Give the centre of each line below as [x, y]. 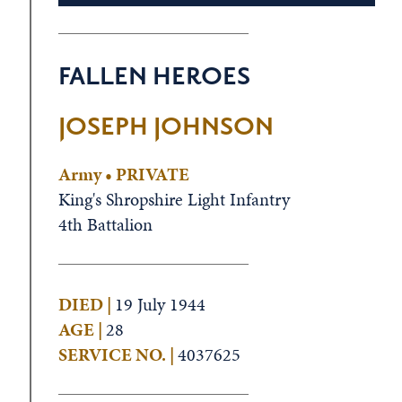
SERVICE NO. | [118, 354]
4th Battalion [105, 224]
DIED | [86, 304]
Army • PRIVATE [123, 174]
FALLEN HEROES [154, 77]
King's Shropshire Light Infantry [174, 199]
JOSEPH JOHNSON [166, 127]
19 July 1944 [160, 304]
